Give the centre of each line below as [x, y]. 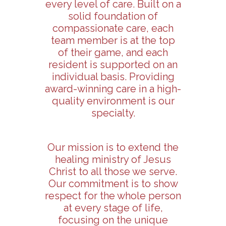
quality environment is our [113, 101]
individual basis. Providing [113, 76]
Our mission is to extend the [113, 147]
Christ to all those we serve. [113, 171]
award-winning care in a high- [113, 89]
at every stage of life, [113, 208]
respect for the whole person [113, 195]
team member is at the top [113, 40]
